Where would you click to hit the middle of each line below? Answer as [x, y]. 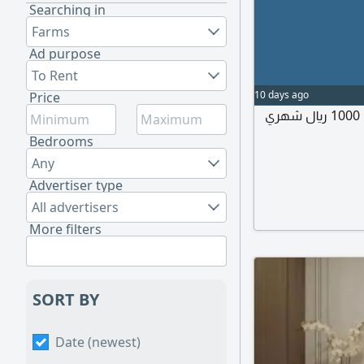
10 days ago [282, 95]
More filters [65, 229]
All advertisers [75, 207]
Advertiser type [76, 185]
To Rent [55, 76]
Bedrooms [61, 141]
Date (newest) [98, 342]
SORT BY [66, 299]
